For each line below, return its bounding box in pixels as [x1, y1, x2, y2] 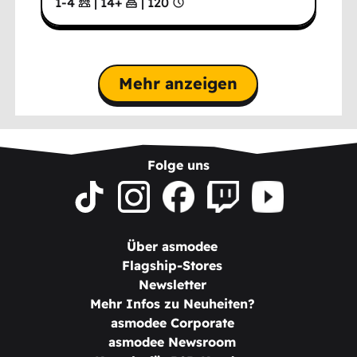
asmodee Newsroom [108, 334, 236, 351]
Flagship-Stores [122, 257, 222, 274]
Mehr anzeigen [119, 73, 238, 93]
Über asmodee [127, 238, 218, 255]
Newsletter [138, 277, 206, 293]
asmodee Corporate [110, 315, 234, 331]
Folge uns [147, 157, 210, 174]
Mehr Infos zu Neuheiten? [89, 296, 255, 312]
